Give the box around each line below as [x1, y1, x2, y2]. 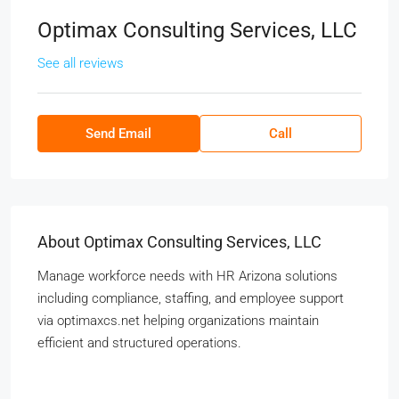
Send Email [85, 126, 151, 142]
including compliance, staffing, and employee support [37, 290, 344, 307]
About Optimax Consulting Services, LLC [37, 232, 322, 252]
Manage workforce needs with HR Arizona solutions [37, 268, 338, 285]
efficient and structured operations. [37, 335, 241, 352]
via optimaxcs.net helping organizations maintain [37, 313, 319, 330]
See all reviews [37, 55, 124, 72]
